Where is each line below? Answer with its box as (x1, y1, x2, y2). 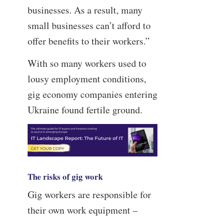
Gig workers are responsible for (27, 187, 151, 201)
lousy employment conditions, (27, 72, 146, 85)
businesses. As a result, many (27, 3, 142, 17)
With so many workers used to (27, 56, 146, 70)
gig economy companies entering (27, 87, 157, 101)
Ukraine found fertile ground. (27, 103, 142, 116)
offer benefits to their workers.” (27, 34, 150, 48)
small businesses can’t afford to (27, 19, 151, 32)
